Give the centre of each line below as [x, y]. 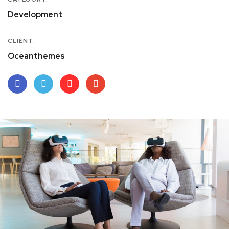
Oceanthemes [36, 56]
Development [35, 14]
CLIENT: [21, 41]
